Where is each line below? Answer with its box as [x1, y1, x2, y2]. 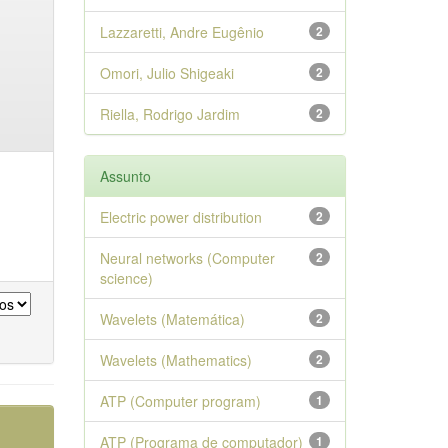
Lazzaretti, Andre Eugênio [99, 22, 264, 42]
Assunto [99, 166, 151, 186]
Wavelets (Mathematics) [99, 350, 252, 370]
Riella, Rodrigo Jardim [99, 104, 240, 124]
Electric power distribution [99, 207, 262, 227]
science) [99, 268, 153, 288]
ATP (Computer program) [99, 391, 261, 411]
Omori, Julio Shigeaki [99, 63, 234, 83]
